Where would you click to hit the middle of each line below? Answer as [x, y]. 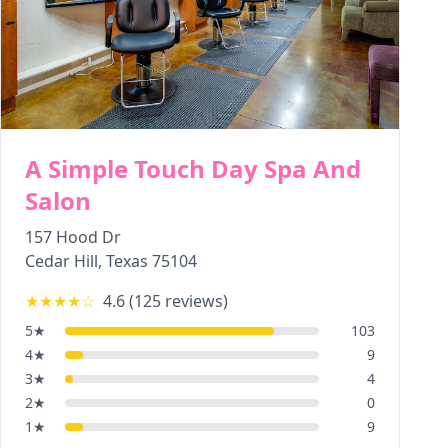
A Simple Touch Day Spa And [193, 168]
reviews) [194, 301]
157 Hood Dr [73, 237]
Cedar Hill [61, 261]
